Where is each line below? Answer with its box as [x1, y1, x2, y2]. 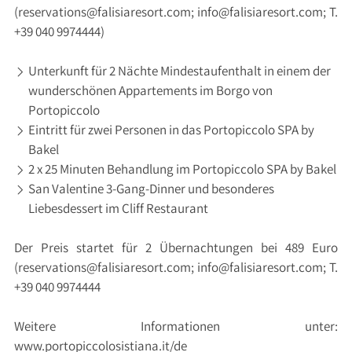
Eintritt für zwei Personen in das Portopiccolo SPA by [27, 121, 314, 138]
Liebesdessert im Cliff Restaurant [27, 200, 208, 217]
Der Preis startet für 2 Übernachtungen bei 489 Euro [13, 239, 338, 256]
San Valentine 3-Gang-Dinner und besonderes [27, 180, 274, 197]
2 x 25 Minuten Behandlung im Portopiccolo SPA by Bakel [27, 160, 336, 178]
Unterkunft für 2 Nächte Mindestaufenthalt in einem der [27, 62, 331, 79]
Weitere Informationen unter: [13, 317, 338, 335]
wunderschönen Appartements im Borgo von [27, 82, 273, 99]
